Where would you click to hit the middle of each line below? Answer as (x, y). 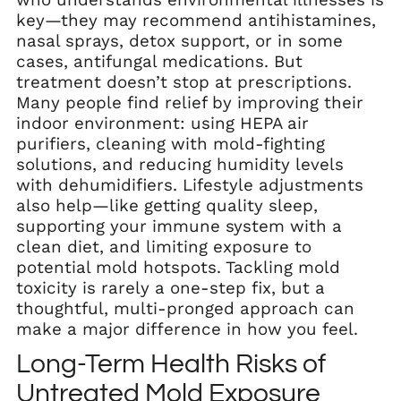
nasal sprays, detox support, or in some (179, 41)
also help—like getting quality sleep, (167, 205)
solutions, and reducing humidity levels (180, 164)
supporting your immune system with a (179, 226)
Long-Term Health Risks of (171, 363)
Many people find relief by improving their (190, 102)
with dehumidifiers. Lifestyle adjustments (190, 185)
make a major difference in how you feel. (187, 329)
